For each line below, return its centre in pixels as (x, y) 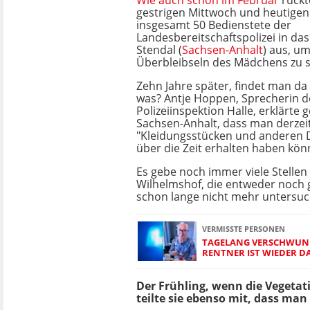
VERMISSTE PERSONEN (244, 228)
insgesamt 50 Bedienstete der (214, 25)
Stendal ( (159, 50)
